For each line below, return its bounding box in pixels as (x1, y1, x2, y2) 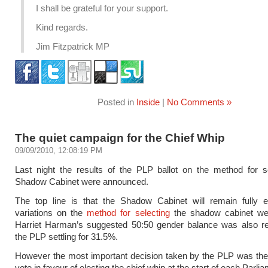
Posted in (98, 97, 136, 107)
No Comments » (167, 97, 232, 107)
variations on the (15, 208, 87, 218)
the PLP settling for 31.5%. (15, 232, 118, 242)
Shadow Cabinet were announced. (15, 176, 148, 187)
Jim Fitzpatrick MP (36, 41, 109, 51)
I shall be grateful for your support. (36, 3, 168, 13)
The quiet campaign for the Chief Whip (15, 131, 225, 144)
